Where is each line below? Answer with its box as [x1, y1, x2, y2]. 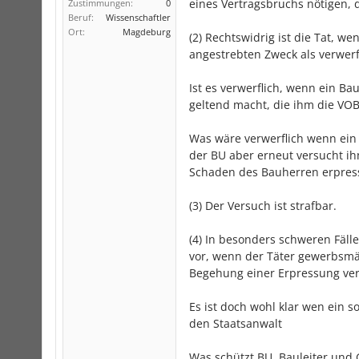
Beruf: [68, 11, 94, 23]
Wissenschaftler [106, 11, 171, 23]
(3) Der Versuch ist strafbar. [189, 198, 337, 213]
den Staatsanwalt [189, 316, 282, 331]
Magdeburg [123, 26, 171, 38]
